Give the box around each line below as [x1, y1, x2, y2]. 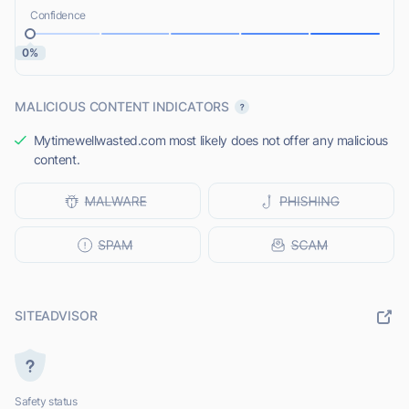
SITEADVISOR [15, 308, 98, 324]
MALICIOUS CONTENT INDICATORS [15, 99, 230, 115]
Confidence [30, 8, 86, 23]
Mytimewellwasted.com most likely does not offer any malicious [33, 132, 388, 149]
